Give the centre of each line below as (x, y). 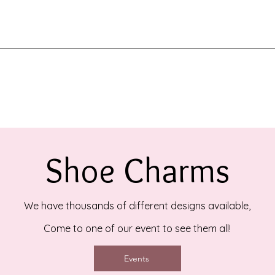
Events (136, 258)
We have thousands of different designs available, (137, 205)
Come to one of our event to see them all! (137, 228)
